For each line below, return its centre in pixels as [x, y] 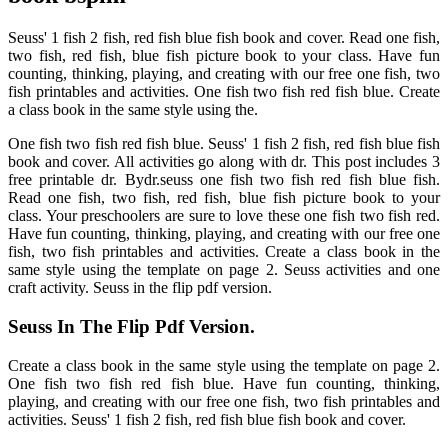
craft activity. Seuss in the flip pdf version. [140, 288]
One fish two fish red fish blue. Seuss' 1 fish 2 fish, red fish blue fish [224, 144]
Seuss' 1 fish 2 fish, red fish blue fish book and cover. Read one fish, [224, 38]
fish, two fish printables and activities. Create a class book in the [224, 252]
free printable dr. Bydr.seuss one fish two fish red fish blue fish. [224, 180]
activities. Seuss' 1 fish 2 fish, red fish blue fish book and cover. [207, 419]
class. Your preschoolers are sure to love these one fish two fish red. [224, 216]
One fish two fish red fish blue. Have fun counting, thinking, [224, 383]
